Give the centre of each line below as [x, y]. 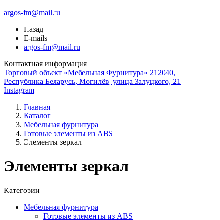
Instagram [19, 90]
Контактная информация [45, 64]
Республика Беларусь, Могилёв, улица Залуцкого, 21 [92, 81]
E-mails [35, 38]
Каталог [37, 116]
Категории [22, 190]
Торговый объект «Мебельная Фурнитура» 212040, [90, 72]
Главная [37, 107]
